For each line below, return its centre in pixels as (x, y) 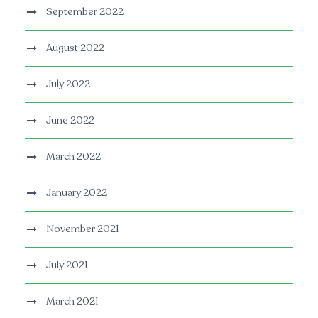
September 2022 (85, 12)
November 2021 (82, 229)
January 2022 (77, 193)
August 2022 (75, 48)
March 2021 (72, 302)
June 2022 (70, 121)
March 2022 (73, 157)
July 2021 (67, 265)
